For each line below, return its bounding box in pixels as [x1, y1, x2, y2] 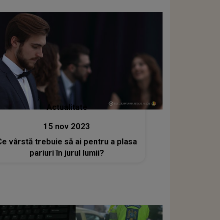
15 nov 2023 [43, 122, 91, 131]
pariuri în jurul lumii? [29, 148, 105, 158]
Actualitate [46, 103, 87, 112]
